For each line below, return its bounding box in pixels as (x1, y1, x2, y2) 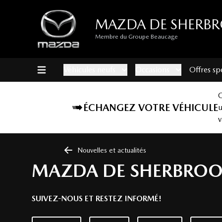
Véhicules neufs (63, 65, 115, 75)
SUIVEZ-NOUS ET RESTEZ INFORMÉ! (32, 194, 162, 204)
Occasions (135, 65, 169, 75)
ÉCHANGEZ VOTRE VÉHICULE (83, 102, 218, 114)
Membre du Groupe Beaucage (95, 33, 178, 41)
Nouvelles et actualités (77, 146, 146, 155)
